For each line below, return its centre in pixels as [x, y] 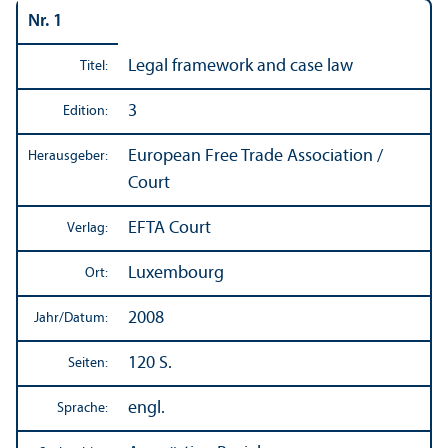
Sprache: [82, 408]
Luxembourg [176, 273]
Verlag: [87, 228]
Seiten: [88, 363]
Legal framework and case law [240, 66]
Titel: [94, 66]
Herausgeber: [68, 156]
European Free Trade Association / [255, 156]
